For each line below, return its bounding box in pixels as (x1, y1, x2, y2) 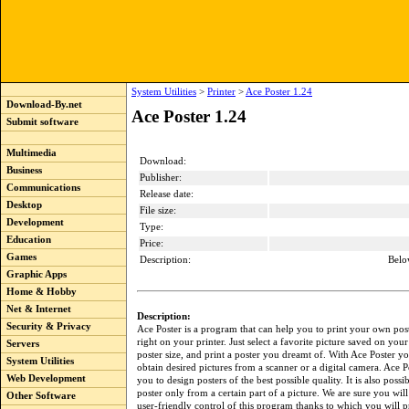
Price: (140, 238, 163, 248)
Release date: (140, 189, 194, 199)
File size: (140, 205, 176, 215)
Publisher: (140, 173, 182, 183)
